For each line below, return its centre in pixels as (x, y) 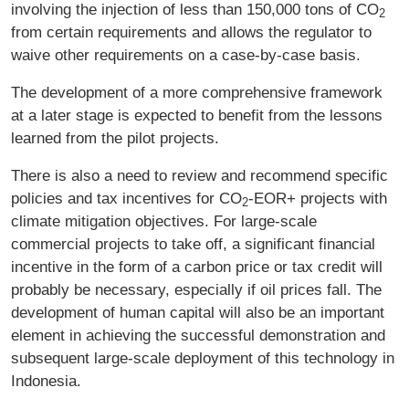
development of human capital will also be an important (198, 312)
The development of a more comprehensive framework (197, 92)
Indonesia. (46, 380)
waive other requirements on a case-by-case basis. (186, 54)
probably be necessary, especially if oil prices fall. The (196, 289)
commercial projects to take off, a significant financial (193, 243)
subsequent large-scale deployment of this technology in (203, 357)
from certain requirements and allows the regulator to (191, 31)
